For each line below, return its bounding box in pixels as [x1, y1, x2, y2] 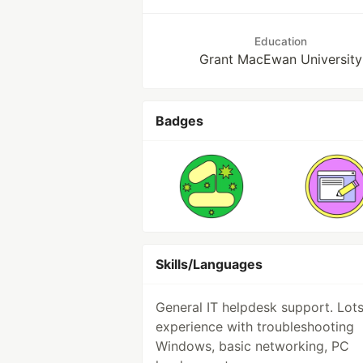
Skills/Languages [156, 256, 263, 272]
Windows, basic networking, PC [156, 338, 349, 354]
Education [254, 35, 308, 48]
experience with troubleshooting [156, 318, 354, 335]
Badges [156, 113, 203, 129]
